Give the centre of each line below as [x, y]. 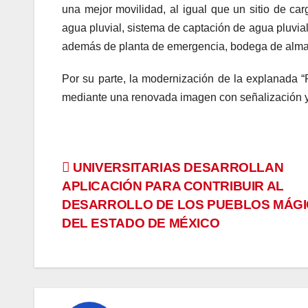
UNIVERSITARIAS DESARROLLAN [177, 168]
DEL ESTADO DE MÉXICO [141, 223]
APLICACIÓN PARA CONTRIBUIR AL [173, 186]
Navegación [123, 173]
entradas [107, 229]
